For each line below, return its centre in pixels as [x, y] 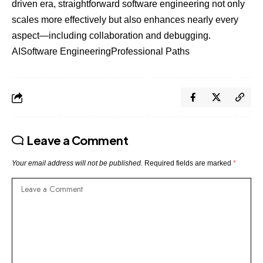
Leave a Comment [78, 140]
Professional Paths [150, 52]
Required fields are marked [189, 163]
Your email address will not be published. [77, 163]
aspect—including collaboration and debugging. [111, 36]
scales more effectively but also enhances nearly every [125, 20]
